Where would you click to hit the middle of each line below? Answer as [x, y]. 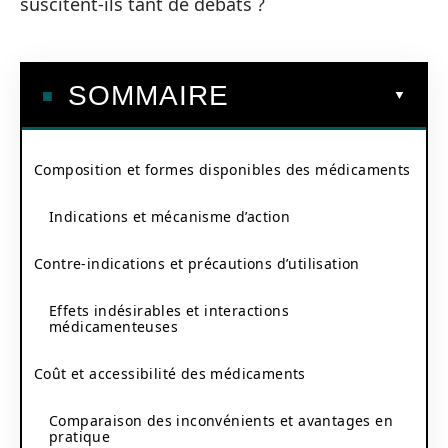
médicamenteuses [113, 326]
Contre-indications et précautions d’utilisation [197, 263]
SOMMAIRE [148, 95]
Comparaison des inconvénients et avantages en [221, 420]
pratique [80, 436]
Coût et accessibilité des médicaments [170, 373]
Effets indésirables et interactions [169, 310]
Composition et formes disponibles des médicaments [222, 169]
